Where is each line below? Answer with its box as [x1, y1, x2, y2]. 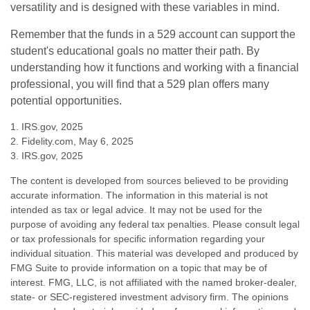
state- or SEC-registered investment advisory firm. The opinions [10, 291, 289, 303]
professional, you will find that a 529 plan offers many [10, 78, 269, 91]
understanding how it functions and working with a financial [10, 62, 299, 74]
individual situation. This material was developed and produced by [10, 248, 298, 259]
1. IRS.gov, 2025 [10, 121, 83, 133]
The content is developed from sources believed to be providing [10, 175, 289, 187]
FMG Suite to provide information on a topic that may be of [10, 262, 267, 274]
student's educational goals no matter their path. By [10, 45, 259, 57]
